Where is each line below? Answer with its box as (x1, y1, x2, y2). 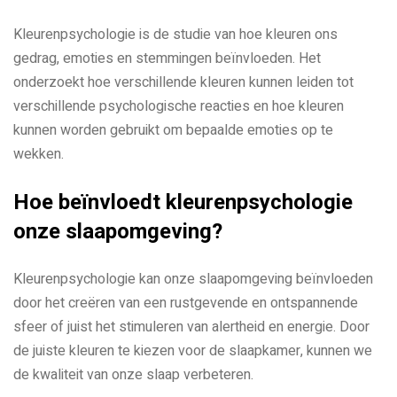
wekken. (13, 143, 64, 165)
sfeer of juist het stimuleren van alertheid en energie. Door (13, 315, 370, 338)
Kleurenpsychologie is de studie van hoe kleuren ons (13, 23, 338, 45)
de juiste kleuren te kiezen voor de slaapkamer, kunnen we (13, 339, 372, 362)
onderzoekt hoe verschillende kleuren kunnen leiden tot (13, 71, 354, 93)
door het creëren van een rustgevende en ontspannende (13, 292, 358, 314)
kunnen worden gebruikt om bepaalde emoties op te (13, 119, 333, 141)
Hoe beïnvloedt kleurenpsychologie (13, 189, 353, 214)
